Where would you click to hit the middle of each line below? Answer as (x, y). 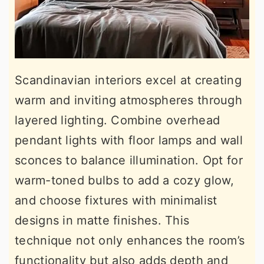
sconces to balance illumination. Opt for (129, 160)
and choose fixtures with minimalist (116, 200)
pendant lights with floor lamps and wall (129, 140)
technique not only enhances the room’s (130, 240)
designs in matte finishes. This (102, 220)
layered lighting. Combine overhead (118, 120)
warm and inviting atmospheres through (129, 100)
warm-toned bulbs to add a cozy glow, (125, 180)
